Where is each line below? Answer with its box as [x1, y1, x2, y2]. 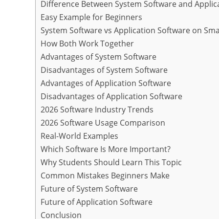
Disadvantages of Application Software [41, 91, 182, 102]
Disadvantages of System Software [41, 65, 168, 76]
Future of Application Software [41, 197, 153, 208]
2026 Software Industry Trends [41, 104, 153, 115]
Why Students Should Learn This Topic [41, 157, 182, 168]
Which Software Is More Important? [41, 144, 171, 155]
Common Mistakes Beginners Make [41, 170, 170, 181]
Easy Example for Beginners [41, 12, 142, 23]
